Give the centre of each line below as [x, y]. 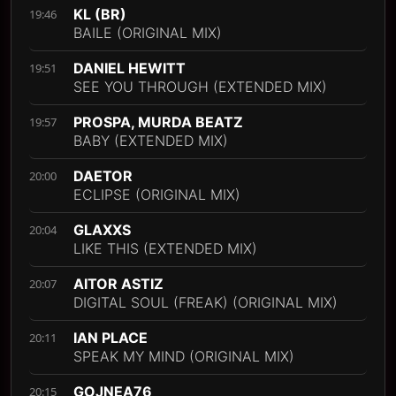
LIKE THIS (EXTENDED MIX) [165, 249]
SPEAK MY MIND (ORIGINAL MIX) [184, 357]
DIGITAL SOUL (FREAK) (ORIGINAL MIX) [206, 303]
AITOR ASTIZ [118, 284]
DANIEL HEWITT [129, 69]
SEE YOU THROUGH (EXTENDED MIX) [200, 87]
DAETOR [103, 176]
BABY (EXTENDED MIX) [151, 141]
